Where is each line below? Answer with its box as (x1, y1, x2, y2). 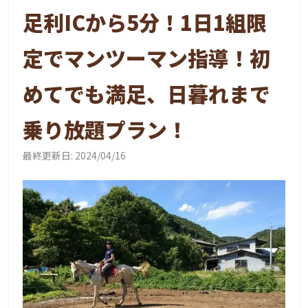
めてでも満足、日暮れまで (23, 78, 271, 109)
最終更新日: (23, 148, 74, 162)
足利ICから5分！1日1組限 (23, 6, 267, 37)
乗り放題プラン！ (23, 113, 188, 144)
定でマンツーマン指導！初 (23, 42, 271, 73)
